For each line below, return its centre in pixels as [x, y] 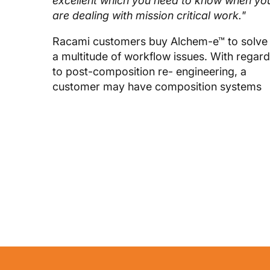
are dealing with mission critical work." [149, 15]
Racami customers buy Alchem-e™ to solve [160, 41]
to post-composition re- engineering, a [149, 71]
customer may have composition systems [157, 86]
